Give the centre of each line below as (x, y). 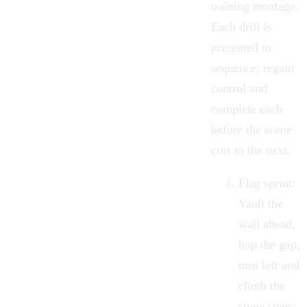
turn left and (269, 265)
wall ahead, (267, 224)
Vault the (261, 203)
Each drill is (241, 26)
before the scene (251, 129)
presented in (241, 47)
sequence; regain (253, 67)
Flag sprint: (267, 183)
